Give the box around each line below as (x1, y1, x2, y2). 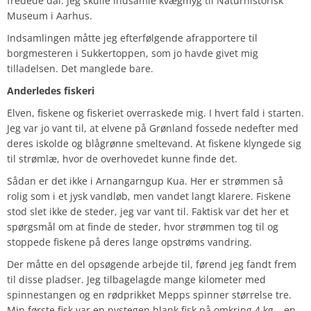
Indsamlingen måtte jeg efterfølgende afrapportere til (7, 31, 258, 44)
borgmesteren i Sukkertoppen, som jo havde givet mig (7, 46, 258, 60)
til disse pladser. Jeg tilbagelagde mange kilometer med (7, 272, 266, 286)
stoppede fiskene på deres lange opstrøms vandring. (7, 235, 252, 249)
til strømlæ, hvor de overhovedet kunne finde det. (7, 151, 237, 165)
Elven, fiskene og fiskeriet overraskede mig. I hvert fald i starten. (7, 106, 304, 119)
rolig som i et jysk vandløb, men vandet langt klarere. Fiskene (7, 189, 291, 203)
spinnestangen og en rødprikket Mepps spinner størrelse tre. (7, 287, 292, 301)
